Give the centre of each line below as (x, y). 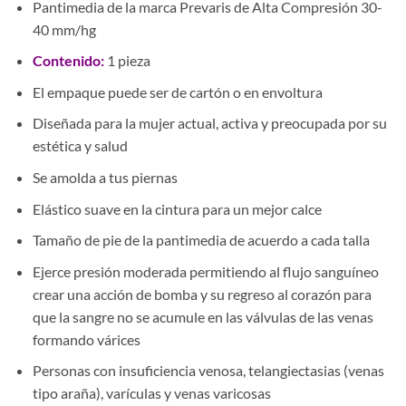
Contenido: (68, 61)
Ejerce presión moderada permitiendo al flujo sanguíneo (205, 271)
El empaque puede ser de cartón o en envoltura (177, 92)
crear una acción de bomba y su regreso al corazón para (202, 294)
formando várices (86, 339)
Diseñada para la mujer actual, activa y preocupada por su (209, 123)
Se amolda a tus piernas (105, 177)
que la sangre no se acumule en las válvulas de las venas (203, 316)
